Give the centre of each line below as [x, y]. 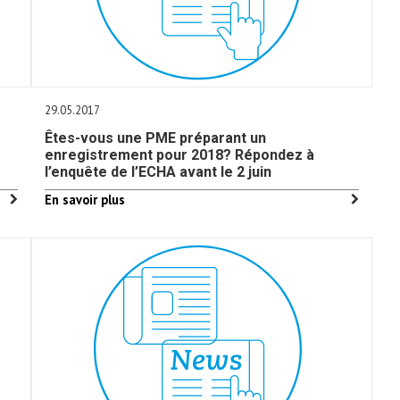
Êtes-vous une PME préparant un [156, 138]
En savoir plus [85, 200]
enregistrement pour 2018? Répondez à [180, 155]
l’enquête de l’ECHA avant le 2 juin [158, 172]
